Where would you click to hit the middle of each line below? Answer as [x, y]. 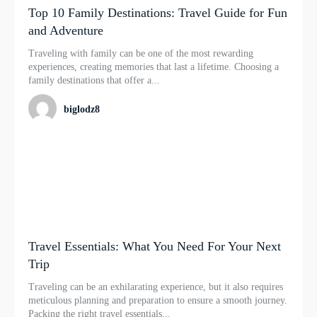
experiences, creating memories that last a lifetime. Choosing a [154, 67]
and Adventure [66, 31]
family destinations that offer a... [94, 81]
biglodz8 [82, 109]
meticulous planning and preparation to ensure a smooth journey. [158, 300]
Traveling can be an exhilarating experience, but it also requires [156, 287]
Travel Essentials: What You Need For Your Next [155, 246]
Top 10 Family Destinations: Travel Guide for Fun [158, 13]
